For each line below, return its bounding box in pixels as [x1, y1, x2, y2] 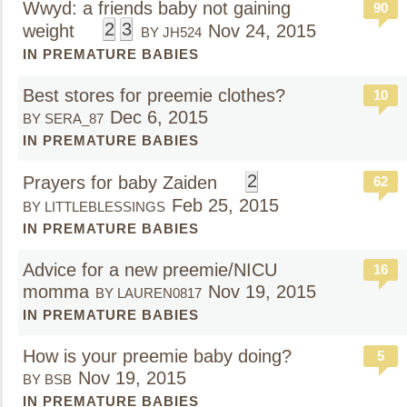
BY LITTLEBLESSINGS [23, 199, 165, 214]
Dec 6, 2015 [110, 107, 208, 127]
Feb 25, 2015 [172, 195, 279, 215]
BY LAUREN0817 [95, 285, 202, 301]
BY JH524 [141, 25, 202, 40]
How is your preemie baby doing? [23, 346, 292, 366]
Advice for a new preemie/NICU [23, 260, 277, 280]
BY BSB [23, 372, 72, 387]
